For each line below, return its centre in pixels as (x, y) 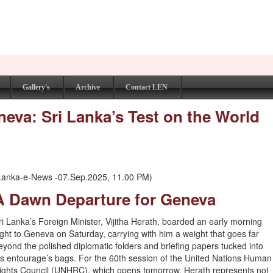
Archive (88, 87)
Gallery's (36, 87)
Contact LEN (147, 87)
